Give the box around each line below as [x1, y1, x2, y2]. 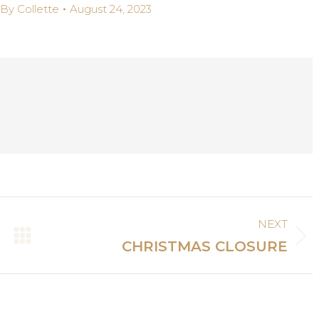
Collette [16, 2, 59, 16]
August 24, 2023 [69, 2, 152, 16]
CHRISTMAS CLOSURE [122, 238, 288, 255]
